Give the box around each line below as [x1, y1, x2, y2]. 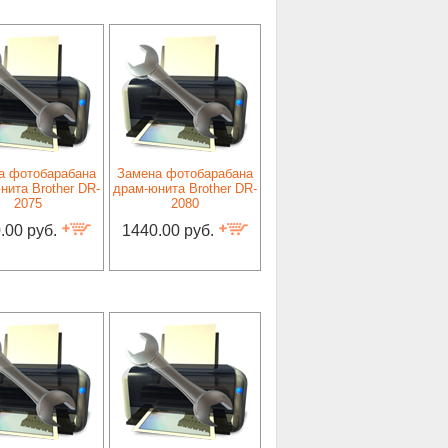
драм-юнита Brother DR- [113, 181, 257, 196]
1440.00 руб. [121, 222, 218, 239]
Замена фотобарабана [117, 166, 253, 181]
